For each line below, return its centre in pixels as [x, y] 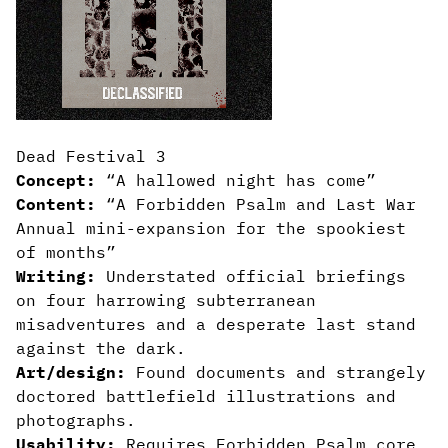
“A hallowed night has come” [241, 180]
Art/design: [71, 372]
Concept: [56, 180]
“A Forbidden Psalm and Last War [261, 204]
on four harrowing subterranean [166, 300]
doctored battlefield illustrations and [206, 396]
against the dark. [101, 348]
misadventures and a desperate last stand [216, 324]
